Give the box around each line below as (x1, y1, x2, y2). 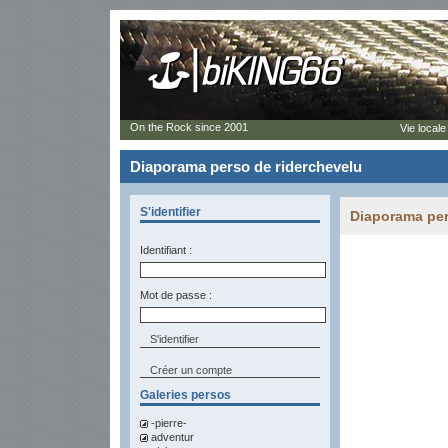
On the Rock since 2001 (130, 121, 248, 133)
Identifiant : (140, 244, 192, 256)
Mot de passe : (140, 289, 212, 301)
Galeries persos (140, 388, 231, 402)
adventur (151, 431, 194, 443)
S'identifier (140, 205, 201, 219)
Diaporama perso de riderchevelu (130, 158, 362, 175)
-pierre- (151, 417, 187, 429)
